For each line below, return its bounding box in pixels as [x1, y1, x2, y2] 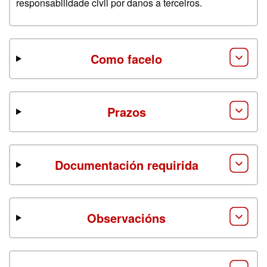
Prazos [107, 103, 146, 120]
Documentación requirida [54, 156, 198, 173]
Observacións [87, 209, 166, 226]
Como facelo [91, 49, 163, 67]
